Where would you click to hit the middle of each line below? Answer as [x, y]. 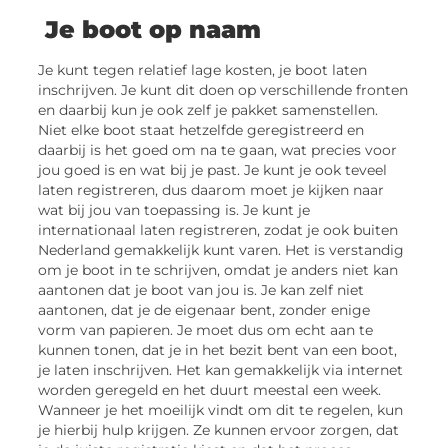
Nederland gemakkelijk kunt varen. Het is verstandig [221, 249]
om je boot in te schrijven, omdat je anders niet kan [218, 269]
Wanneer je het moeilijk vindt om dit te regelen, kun [221, 409]
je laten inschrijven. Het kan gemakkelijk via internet [221, 369]
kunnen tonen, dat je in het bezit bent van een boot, [218, 349]
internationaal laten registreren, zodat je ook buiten [218, 229]
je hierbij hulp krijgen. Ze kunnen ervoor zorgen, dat [219, 429]
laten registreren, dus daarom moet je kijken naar [211, 189]
